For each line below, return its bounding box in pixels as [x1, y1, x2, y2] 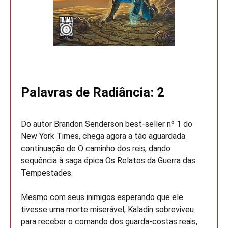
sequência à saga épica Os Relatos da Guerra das [21, 156, 195, 166]
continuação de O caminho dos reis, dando [21, 144, 170, 154]
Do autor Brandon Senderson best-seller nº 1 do [21, 119, 192, 129]
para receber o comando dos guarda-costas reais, [21, 217, 197, 227]
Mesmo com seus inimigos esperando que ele [21, 192, 183, 203]
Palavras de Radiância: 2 [21, 84, 164, 100]
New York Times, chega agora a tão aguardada [21, 131, 185, 141]
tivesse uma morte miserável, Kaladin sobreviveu [21, 205, 194, 215]
